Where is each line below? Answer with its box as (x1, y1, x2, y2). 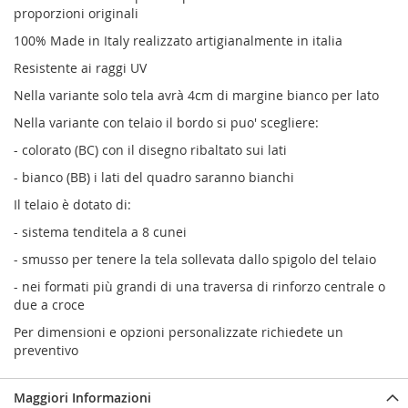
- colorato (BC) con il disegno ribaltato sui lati (14, 141, 287, 159)
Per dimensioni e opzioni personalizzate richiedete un (14, 323, 343, 342)
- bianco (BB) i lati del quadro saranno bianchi (14, 168, 294, 187)
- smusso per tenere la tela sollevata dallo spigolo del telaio (14, 250, 376, 269)
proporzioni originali (14, 5, 138, 23)
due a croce (14, 296, 85, 314)
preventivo (14, 342, 78, 360)
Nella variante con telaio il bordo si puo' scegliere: (14, 114, 319, 132)
